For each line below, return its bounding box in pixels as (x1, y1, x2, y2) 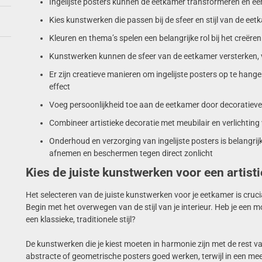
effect (49, 81, 70, 91)
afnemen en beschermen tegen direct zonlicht (49, 148, 213, 158)
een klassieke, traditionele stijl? (25, 214, 136, 224)
